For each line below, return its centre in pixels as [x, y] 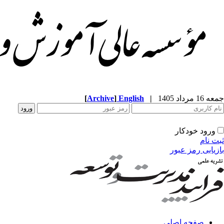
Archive [100, 98]
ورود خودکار [195, 131]
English [131, 98]
